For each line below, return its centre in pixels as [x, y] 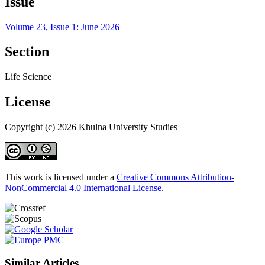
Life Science [28, 77]
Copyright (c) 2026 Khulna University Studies [91, 127]
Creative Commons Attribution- [175, 177]
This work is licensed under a [61, 177]
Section [27, 52]
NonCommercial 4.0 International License [83, 188]
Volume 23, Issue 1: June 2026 [62, 27]
